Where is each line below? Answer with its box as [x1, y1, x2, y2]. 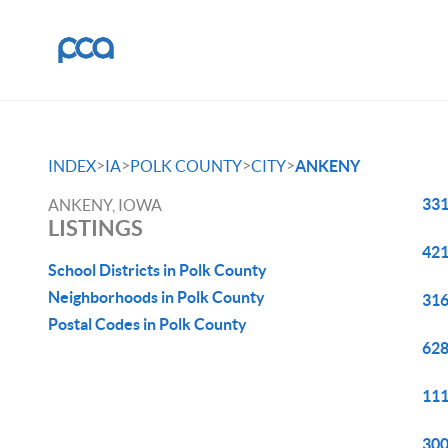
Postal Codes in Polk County [48, 315, 247, 333]
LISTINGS [48, 215, 143, 240]
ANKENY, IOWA [48, 196, 162, 214]
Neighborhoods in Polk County [48, 288, 265, 306]
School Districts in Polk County [48, 261, 267, 279]
